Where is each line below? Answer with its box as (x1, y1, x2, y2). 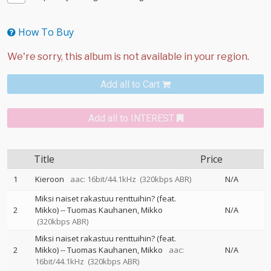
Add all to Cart (100, 79, 160, 90)
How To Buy (16, 25, 74, 39)
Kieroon (35, 174, 64, 184)
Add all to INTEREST (88, 113, 174, 124)
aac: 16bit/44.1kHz (66, 174, 136, 184)
